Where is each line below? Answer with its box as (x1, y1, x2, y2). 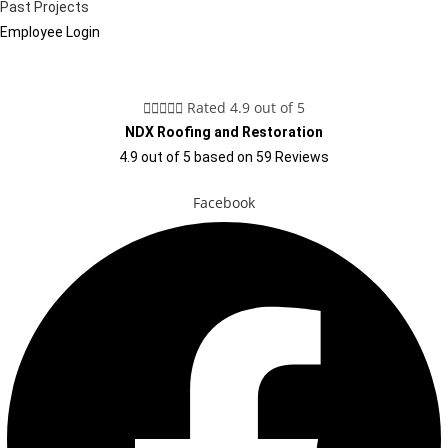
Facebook (193, 192, 255, 212)
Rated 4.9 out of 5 (187, 97, 305, 117)
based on (194, 148, 256, 165)
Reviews (272, 148, 329, 165)
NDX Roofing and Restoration (125, 123, 323, 140)
